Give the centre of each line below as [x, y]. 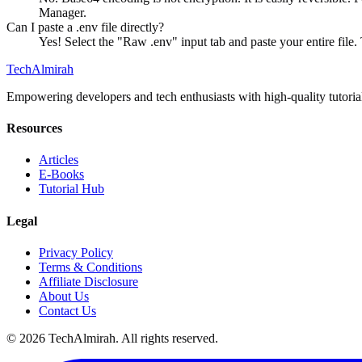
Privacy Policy [76, 252]
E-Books [61, 175]
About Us [64, 296]
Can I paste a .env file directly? [85, 27]
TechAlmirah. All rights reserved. [132, 338]
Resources [34, 128]
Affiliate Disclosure [88, 281]
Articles [59, 160]
